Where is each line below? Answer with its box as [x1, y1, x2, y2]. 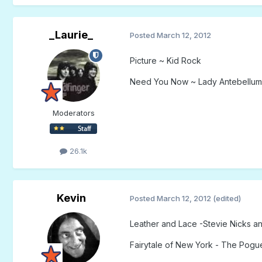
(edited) [212, 194, 241, 204]
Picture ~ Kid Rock [129, 55, 201, 65]
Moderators [52, 108, 95, 118]
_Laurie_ [49, 28, 94, 41]
